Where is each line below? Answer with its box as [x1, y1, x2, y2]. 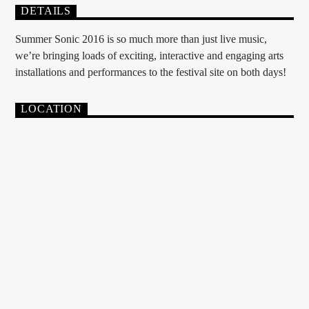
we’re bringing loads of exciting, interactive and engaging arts [15, 49, 284, 61]
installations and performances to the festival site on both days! [15, 66, 287, 78]
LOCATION [21, 103, 82, 115]
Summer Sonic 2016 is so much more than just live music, [15, 32, 268, 45]
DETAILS [21, 5, 72, 17]
